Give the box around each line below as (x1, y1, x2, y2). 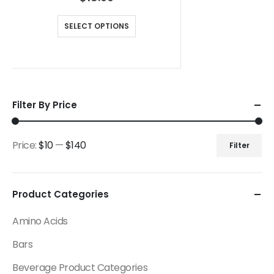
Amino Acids (12, 213, 68, 228)
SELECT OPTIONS (64, 20, 129, 31)
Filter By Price (12, 98, 77, 111)
